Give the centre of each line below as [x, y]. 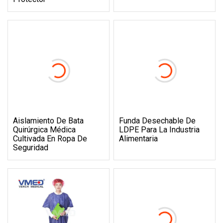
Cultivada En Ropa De [50, 138]
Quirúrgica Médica [44, 129]
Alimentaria [139, 138]
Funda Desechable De [158, 120]
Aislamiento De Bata [48, 120]
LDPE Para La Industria [160, 129]
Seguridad [31, 147]
